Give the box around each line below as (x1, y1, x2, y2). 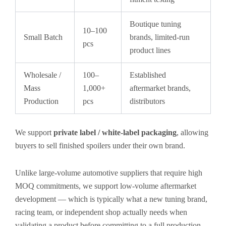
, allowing (177, 128, 208, 137)
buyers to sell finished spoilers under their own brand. (15, 141, 185, 150)
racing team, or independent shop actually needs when (15, 208, 187, 216)
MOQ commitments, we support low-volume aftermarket (15, 182, 196, 190)
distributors (130, 97, 165, 105)
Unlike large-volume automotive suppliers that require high (15, 168, 202, 177)
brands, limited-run (130, 33, 190, 41)
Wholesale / (24, 71, 61, 79)
